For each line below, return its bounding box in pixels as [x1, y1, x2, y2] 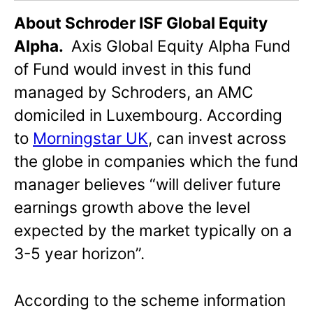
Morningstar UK [33, 129, 148, 148]
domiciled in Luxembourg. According [14, 105, 282, 125]
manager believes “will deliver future [14, 175, 281, 194]
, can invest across [148, 129, 286, 148]
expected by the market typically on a [14, 221, 292, 240]
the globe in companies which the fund [14, 152, 298, 171]
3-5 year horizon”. [14, 244, 145, 263]
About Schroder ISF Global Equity [14, 13, 268, 33]
